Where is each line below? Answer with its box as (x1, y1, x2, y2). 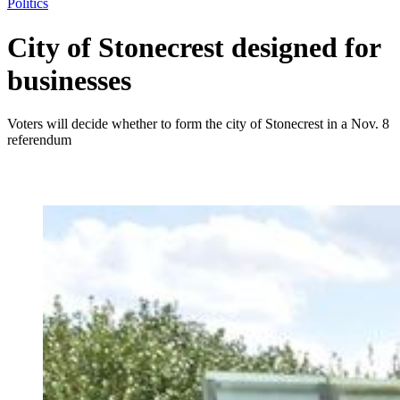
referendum (7, 132, 71, 148)
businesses (7, 63, 131, 96)
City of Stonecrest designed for (7, 30, 380, 63)
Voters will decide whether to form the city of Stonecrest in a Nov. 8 (7, 116, 389, 132)
